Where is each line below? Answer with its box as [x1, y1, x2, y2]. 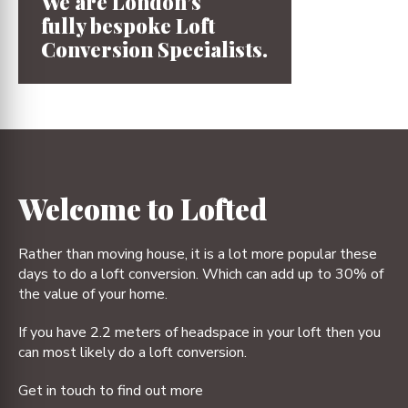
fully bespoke [41, 12, 176, 39]
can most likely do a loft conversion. [18, 342, 247, 362]
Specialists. [158, 36, 268, 63]
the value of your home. [18, 284, 168, 304]
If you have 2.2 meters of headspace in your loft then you [18, 322, 381, 342]
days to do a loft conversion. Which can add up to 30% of [18, 264, 383, 284]
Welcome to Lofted [18, 189, 267, 228]
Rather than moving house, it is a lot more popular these [18, 244, 377, 264]
